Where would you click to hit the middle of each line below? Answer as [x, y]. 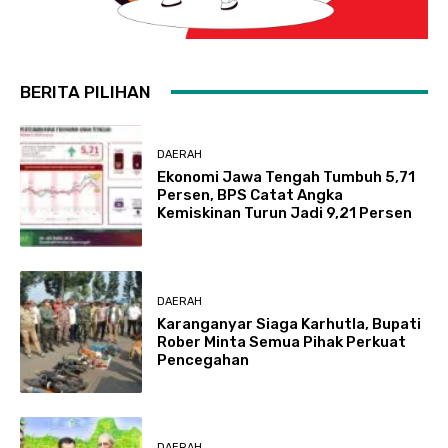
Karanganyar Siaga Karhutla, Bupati [289, 323]
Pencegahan [203, 359]
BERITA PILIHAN [85, 91]
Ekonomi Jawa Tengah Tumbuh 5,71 [286, 177]
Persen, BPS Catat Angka [250, 195]
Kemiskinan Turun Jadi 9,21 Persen [285, 213]
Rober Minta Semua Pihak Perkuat [282, 341]
